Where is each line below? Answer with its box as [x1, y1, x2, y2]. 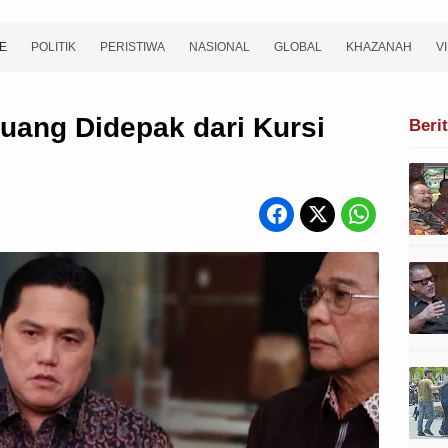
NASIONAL [189, 40, 250, 54]
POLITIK [31, 40, 76, 54]
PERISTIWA [100, 40, 165, 54]
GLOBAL [274, 40, 322, 54]
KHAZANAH [346, 40, 412, 54]
